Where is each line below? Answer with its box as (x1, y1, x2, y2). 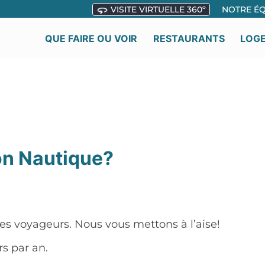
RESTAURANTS (153, 33, 225, 45)
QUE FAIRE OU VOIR (45, 33, 138, 45)
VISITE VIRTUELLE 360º (108, 4, 206, 15)
